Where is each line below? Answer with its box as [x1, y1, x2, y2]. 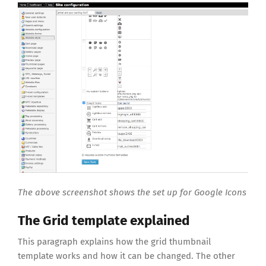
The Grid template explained [18, 213, 190, 229]
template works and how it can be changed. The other [18, 251, 235, 262]
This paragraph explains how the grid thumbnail [18, 236, 211, 248]
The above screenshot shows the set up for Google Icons [18, 187, 246, 198]
